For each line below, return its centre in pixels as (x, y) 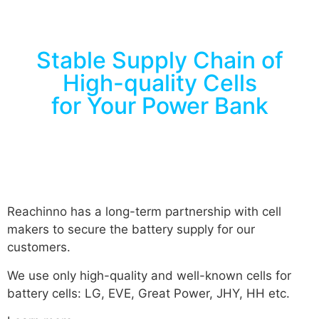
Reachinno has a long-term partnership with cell (144, 212)
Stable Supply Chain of (159, 61)
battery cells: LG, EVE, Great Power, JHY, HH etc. (148, 293)
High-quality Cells (159, 83)
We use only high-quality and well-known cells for (149, 275)
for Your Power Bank (159, 106)
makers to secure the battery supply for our (131, 230)
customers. (39, 247)
